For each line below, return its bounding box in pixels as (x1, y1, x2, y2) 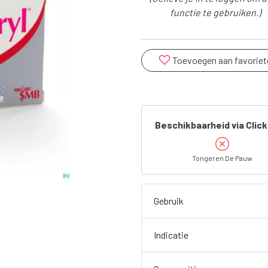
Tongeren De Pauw (192, 154, 253, 162)
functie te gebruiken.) (170, 7, 261, 18)
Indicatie (153, 229, 188, 240)
